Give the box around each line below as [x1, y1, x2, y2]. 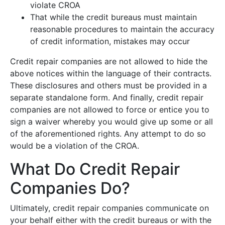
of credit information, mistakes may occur [30, 36, 190, 47]
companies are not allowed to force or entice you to [10, 104, 209, 115]
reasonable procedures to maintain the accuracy [30, 24, 214, 35]
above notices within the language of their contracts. [10, 68, 211, 79]
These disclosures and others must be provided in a [10, 80, 207, 91]
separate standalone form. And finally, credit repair [10, 92, 203, 103]
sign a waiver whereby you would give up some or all [10, 117, 213, 127]
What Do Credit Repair [10, 159, 180, 179]
